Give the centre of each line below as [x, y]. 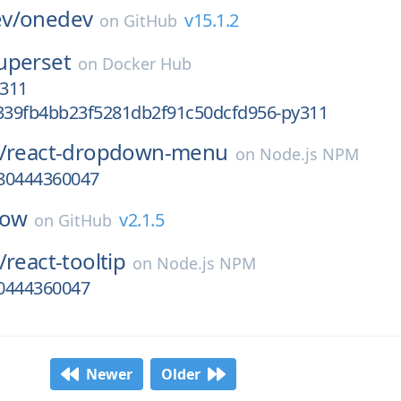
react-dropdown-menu [117, 152]
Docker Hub [147, 64]
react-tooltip [66, 261]
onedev [56, 18]
